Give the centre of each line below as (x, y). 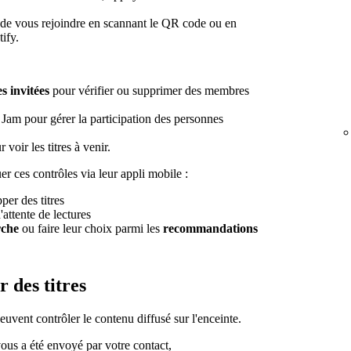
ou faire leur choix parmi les (91, 228)
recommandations (210, 228)
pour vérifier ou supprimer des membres (149, 90)
